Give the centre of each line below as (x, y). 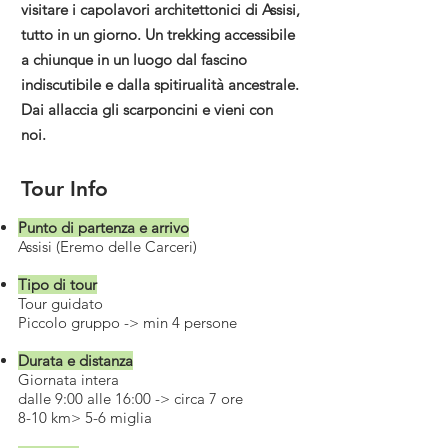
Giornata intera (68, 379)
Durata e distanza (75, 360)
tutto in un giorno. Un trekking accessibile (158, 34)
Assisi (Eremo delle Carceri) (107, 246)
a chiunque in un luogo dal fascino (134, 59)
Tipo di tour (57, 284)
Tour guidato (60, 303)
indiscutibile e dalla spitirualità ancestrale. (160, 84)
